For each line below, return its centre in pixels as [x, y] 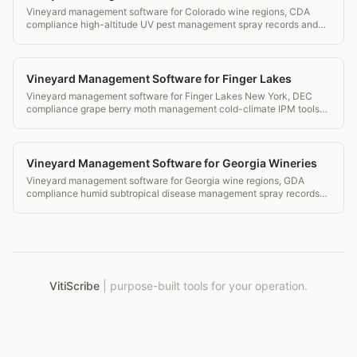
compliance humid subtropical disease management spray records [173, 193]
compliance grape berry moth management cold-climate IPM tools [173, 108]
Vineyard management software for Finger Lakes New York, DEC [169, 96]
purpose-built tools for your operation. [209, 285]
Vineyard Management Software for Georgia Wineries [172, 163]
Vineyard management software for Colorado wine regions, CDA [168, 11]
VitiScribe [75, 285]
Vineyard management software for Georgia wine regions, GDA [165, 180]
